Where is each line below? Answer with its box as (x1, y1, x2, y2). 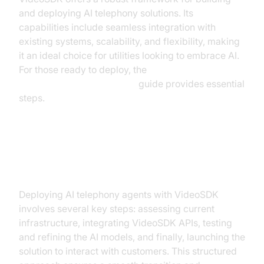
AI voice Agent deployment (19, 78, 136, 90)
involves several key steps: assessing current (19, 203, 214, 214)
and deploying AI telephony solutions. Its (19, 7, 193, 19)
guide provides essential (136, 78, 245, 90)
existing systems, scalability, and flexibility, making (19, 35, 240, 47)
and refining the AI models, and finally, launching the (19, 231, 245, 243)
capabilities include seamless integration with (19, 21, 216, 33)
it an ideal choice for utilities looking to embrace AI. (19, 49, 239, 61)
